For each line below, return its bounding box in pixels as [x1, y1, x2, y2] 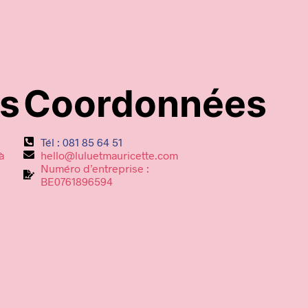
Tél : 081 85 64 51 [41, 135, 122, 148]
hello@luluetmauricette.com [41, 148, 178, 162]
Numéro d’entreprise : [41, 161, 149, 175]
